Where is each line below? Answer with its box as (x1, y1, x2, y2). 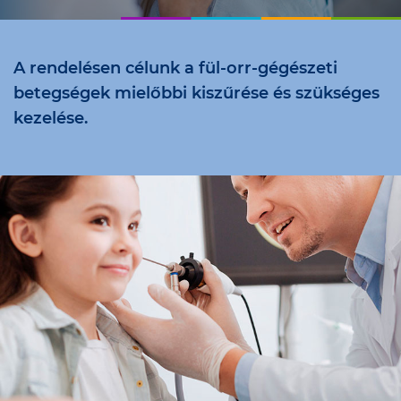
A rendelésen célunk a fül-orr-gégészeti (13, 58, 337, 78)
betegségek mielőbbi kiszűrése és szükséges (13, 83, 380, 103)
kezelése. (13, 108, 88, 128)
